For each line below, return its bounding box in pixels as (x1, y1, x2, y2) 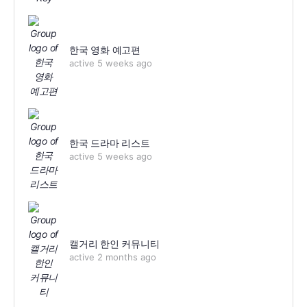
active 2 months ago (69, 251, 156, 262)
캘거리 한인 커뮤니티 (69, 237, 160, 249)
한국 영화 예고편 (69, 44, 140, 56)
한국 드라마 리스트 (69, 137, 150, 149)
